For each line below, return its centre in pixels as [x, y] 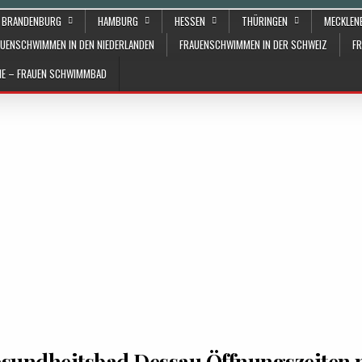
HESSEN [190, 21]
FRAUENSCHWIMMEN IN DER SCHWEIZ [253, 44]
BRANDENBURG [32, 21]
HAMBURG [118, 21]
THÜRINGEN [265, 21]
